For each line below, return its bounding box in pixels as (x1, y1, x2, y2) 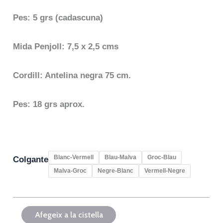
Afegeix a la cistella (34, 210, 103, 220)
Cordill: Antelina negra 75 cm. (13, 70, 131, 80)
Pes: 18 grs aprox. (13, 99, 85, 109)
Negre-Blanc (98, 167, 134, 175)
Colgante (13, 155, 49, 165)
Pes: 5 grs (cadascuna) (13, 13, 104, 23)
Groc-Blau (147, 154, 177, 161)
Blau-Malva (105, 154, 137, 161)
